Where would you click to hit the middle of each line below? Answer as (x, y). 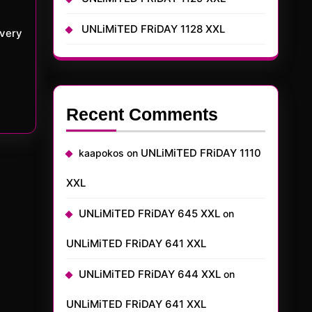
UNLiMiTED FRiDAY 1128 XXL (153, 29)
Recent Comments (142, 114)
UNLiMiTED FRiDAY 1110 (201, 153)
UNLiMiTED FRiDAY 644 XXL (150, 274)
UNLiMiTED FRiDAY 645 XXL (149, 213)
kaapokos (101, 153)
